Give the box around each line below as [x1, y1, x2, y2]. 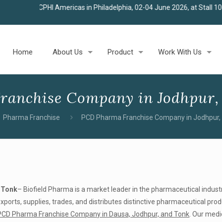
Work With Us [158, 48, 202, 56]
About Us [53, 48, 83, 56]
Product [108, 48, 134, 56]
